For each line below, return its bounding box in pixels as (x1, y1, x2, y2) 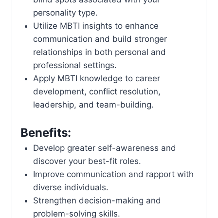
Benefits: (20, 125, 71, 140)
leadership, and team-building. (33, 100, 154, 110)
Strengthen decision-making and (33, 195, 161, 205)
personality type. (33, 8, 98, 18)
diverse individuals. (33, 182, 109, 192)
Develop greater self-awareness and (33, 143, 176, 153)
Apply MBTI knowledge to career (33, 73, 160, 84)
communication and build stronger (33, 34, 167, 44)
